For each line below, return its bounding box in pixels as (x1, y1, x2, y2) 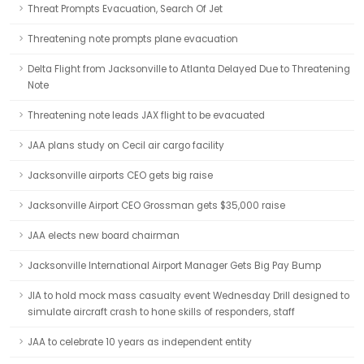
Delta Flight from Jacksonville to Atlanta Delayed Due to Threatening (28, 63, 350, 76)
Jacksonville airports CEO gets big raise (28, 169, 213, 182)
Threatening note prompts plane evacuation (28, 32, 238, 45)
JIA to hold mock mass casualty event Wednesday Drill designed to (28, 289, 349, 302)
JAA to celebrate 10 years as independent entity (28, 336, 252, 349)
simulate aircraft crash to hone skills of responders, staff (28, 305, 295, 318)
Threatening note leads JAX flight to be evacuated (28, 109, 265, 122)
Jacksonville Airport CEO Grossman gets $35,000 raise (28, 199, 285, 212)
